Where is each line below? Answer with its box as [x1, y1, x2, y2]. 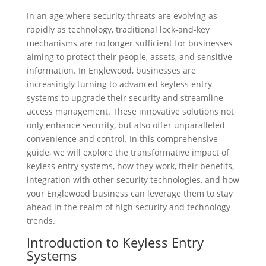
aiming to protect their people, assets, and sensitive [26, 51, 232, 63]
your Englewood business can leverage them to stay [26, 188, 233, 199]
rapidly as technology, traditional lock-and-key [26, 24, 210, 36]
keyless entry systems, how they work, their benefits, [26, 160, 234, 172]
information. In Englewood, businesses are [26, 65, 196, 77]
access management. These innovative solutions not [26, 106, 234, 118]
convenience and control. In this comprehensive [26, 133, 218, 145]
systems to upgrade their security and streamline [26, 92, 223, 104]
